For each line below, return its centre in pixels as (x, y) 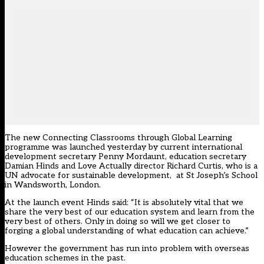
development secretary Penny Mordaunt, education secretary (126, 157)
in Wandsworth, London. (53, 185)
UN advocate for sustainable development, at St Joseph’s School (131, 176)
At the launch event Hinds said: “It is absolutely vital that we (124, 203)
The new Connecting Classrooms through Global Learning (118, 138)
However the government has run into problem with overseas (127, 249)
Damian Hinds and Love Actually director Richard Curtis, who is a (131, 166)
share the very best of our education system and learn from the (130, 212)
